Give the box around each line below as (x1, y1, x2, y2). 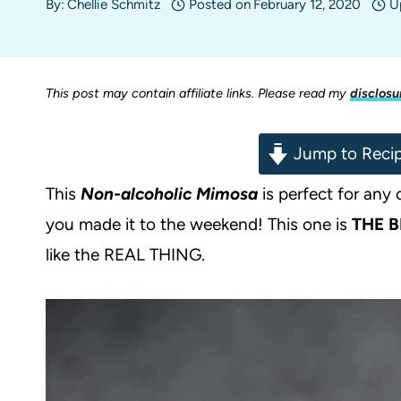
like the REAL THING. (46, 244, 205, 266)
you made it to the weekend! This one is (46, 214, 352, 235)
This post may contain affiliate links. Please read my (46, 85, 350, 102)
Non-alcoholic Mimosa (81, 183, 258, 205)
